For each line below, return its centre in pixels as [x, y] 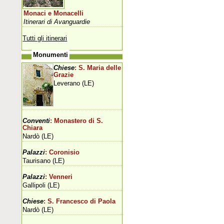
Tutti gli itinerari [45, 38]
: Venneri [59, 177]
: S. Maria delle [98, 68]
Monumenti [51, 55]
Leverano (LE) [74, 83]
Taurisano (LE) [44, 160]
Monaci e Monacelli [54, 13]
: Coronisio [62, 152]
